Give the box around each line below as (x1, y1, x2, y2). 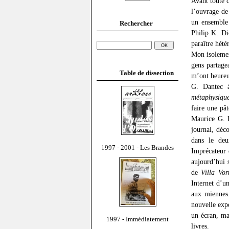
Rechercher (120, 19, 153, 27)
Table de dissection (120, 68, 174, 77)
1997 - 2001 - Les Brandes (101, 143, 174, 151)
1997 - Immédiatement (106, 215, 169, 223)
